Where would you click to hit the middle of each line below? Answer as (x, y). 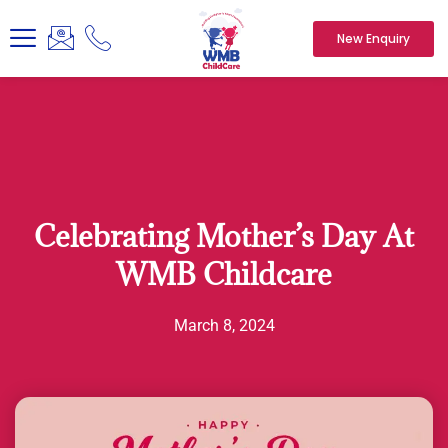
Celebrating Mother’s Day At (224, 235)
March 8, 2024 (224, 325)
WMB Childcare (224, 273)
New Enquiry (373, 38)
